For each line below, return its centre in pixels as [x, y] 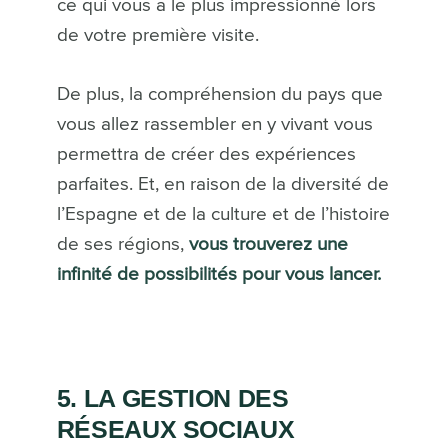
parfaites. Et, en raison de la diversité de [222, 184]
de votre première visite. [157, 35]
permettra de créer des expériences [206, 154]
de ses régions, [122, 244]
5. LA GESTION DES [172, 397]
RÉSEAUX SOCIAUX [175, 428]
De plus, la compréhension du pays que [219, 94]
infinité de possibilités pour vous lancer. [218, 274]
